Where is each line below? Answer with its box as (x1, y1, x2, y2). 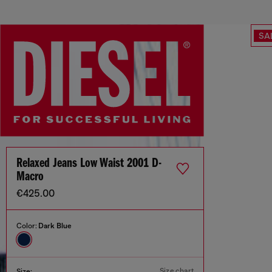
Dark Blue (38, 222, 72, 231)
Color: (16, 222, 38, 231)
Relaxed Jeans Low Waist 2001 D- (16, 157, 161, 171)
